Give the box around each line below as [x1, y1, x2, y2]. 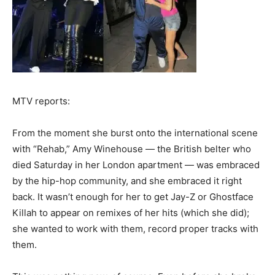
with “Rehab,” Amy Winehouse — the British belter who [12, 143, 251, 155]
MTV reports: [12, 95, 70, 107]
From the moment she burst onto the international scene [12, 127, 258, 139]
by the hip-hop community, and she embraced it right [12, 175, 242, 187]
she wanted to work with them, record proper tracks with [12, 223, 258, 235]
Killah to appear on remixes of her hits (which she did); [12, 207, 249, 219]
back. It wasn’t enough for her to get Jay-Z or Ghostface [12, 191, 254, 203]
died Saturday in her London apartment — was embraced [12, 159, 260, 171]
